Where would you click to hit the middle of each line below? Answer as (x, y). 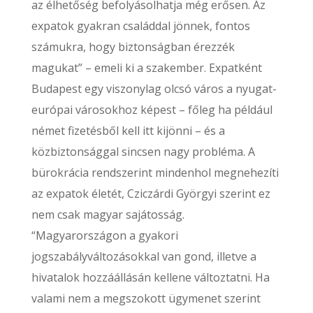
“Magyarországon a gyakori (104, 235)
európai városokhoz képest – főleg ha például (152, 110)
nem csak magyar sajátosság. (108, 214)
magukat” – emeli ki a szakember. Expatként (146, 68)
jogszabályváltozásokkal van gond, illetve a (144, 256)
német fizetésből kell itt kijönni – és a (128, 131)
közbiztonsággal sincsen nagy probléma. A (143, 152)
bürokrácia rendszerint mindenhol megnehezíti (155, 173)
